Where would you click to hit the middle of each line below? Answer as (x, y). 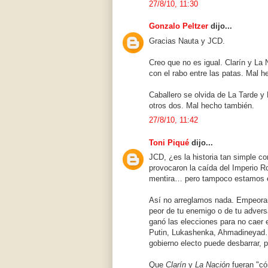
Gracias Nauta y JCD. (187, 41)
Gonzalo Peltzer (179, 26)
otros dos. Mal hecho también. (202, 105)
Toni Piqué (169, 142)
